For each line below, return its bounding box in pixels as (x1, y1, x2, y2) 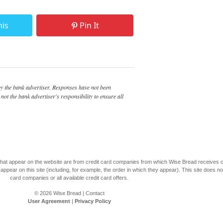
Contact (85, 190, 105, 196)
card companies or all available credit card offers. (10, 175, 128, 181)
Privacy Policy (74, 198, 111, 204)
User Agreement (27, 198, 70, 204)
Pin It (79, 20, 99, 31)
